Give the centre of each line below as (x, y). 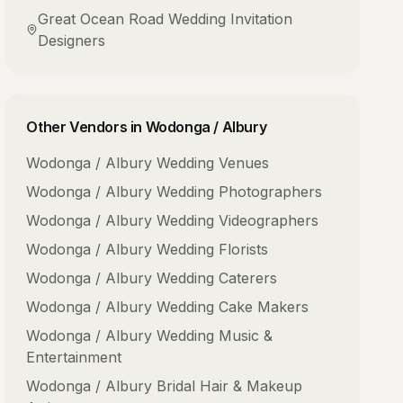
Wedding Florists (213, 249)
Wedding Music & (215, 336)
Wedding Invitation (231, 19)
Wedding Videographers (238, 220)
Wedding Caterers (217, 278)
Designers (72, 40)
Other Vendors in (86, 127)
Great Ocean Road (101, 19)
